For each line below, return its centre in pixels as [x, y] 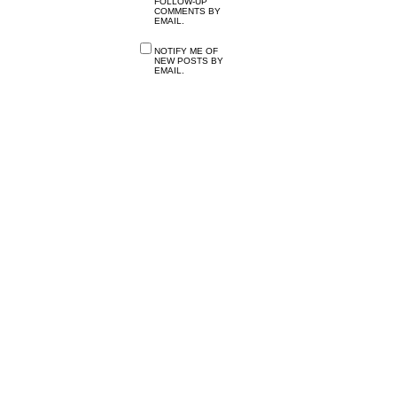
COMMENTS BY [187, 11]
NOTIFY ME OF [186, 51]
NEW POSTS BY [189, 60]
